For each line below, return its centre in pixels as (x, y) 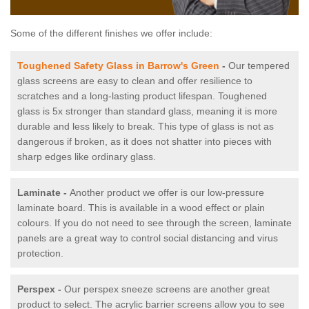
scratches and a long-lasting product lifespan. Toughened (142, 96)
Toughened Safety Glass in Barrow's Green (118, 66)
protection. (40, 253)
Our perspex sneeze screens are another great (167, 289)
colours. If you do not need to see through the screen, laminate (154, 223)
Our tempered (259, 66)
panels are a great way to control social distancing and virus (148, 238)
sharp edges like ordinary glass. (88, 157)
